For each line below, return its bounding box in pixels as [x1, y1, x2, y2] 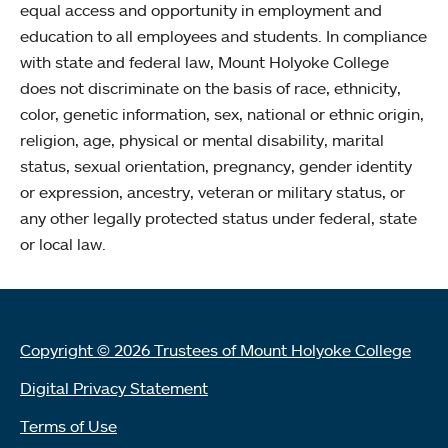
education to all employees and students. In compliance [20, 26, 427, 47]
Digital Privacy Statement [20, 378, 208, 399]
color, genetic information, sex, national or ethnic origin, [20, 104, 424, 125]
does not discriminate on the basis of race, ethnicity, [20, 78, 401, 99]
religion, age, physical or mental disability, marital [20, 130, 384, 151]
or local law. [20, 234, 106, 255]
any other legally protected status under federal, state [20, 208, 417, 229]
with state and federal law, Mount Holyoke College [20, 52, 389, 73]
